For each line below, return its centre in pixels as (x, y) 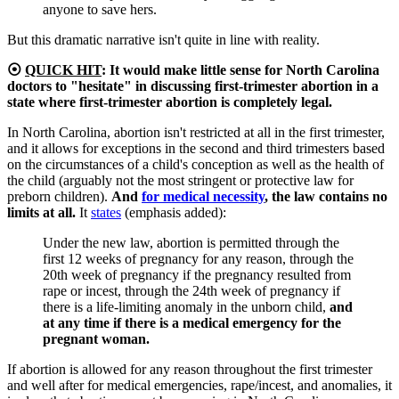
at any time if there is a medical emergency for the (192, 322)
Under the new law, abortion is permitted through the (191, 242)
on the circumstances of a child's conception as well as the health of (195, 164)
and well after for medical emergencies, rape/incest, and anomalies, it (199, 385)
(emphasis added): (174, 212)
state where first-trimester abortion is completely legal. (170, 102)
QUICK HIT (63, 69)
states (106, 212)
